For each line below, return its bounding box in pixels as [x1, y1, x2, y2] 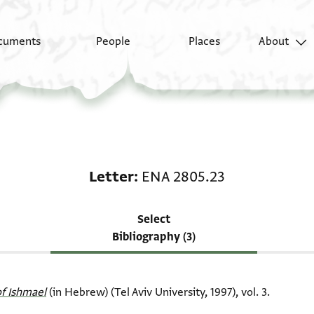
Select [137, 212, 170, 226]
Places [188, 34, 220, 49]
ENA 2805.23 [142, 167, 225, 186]
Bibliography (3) [112, 230, 196, 244]
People [96, 34, 131, 49]
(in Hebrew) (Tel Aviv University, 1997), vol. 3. [46, 285, 270, 300]
